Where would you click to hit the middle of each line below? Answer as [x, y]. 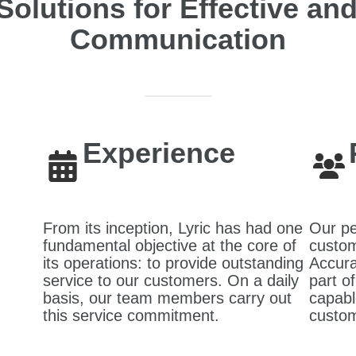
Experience [159, 153]
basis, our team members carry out [167, 298]
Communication [178, 39]
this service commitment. [131, 315]
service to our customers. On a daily [171, 280]
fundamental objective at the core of [170, 245]
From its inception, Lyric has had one [173, 228]
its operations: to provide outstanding [173, 263]
